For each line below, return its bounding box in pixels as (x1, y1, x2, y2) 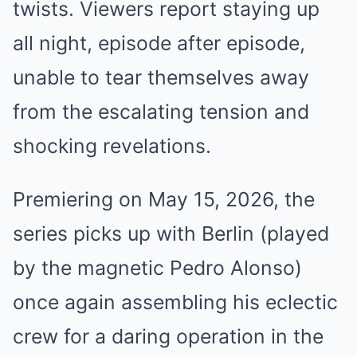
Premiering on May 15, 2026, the (13, 187, 315, 211)
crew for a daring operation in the (13, 324, 324, 348)
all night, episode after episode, (13, 31, 305, 55)
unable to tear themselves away (13, 65, 309, 89)
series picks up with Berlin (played (13, 222, 329, 245)
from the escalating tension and (13, 100, 309, 124)
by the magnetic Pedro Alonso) (13, 256, 302, 280)
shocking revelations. (13, 134, 211, 158)
